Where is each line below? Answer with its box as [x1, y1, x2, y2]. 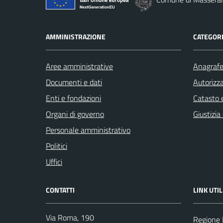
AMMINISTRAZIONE [46, 31, 106, 42]
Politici [46, 140, 67, 152]
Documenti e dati [46, 76, 102, 89]
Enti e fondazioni [46, 92, 101, 105]
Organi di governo [46, 108, 104, 120]
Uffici [46, 156, 62, 168]
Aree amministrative [46, 60, 113, 73]
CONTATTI [46, 185, 75, 196]
